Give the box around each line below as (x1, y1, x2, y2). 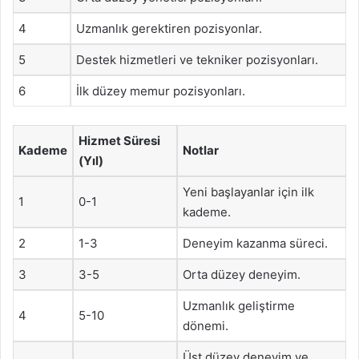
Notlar (183, 142, 219, 158)
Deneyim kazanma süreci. (183, 235, 328, 251)
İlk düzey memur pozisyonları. (76, 83, 245, 99)
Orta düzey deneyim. (183, 266, 301, 282)
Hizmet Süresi (79, 132, 160, 148)
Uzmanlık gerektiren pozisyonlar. (76, 21, 262, 36)
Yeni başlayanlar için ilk (183, 184, 314, 200)
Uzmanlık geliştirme (183, 297, 295, 313)
